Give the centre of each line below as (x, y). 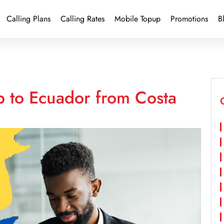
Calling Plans (28, 19)
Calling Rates (82, 19)
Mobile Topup (137, 19)
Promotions (189, 19)
